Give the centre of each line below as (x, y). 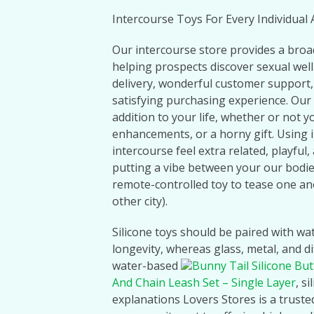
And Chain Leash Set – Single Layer (204, 282)
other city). (140, 201)
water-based (146, 266)
